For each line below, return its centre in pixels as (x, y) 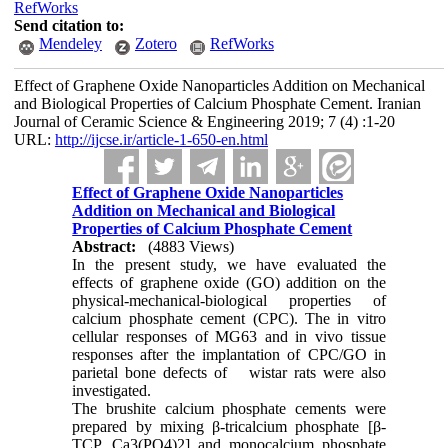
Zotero (155, 43)
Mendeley (70, 43)
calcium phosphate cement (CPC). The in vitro (229, 318)
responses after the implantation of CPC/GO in (229, 354)
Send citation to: (68, 25)
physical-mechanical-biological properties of (229, 300)
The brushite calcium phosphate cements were (229, 408)
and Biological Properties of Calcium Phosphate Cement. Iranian (217, 103)
